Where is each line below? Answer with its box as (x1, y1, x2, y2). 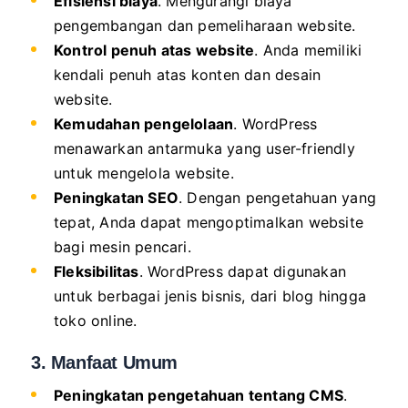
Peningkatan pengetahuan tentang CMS (54, 385, 343, 404)
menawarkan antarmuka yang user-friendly (54, 138, 355, 158)
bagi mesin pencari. (54, 237, 191, 256)
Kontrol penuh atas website (54, 40, 255, 59)
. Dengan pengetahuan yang (178, 188, 376, 207)
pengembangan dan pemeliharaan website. (54, 15, 356, 35)
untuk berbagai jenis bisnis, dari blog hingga (54, 286, 367, 305)
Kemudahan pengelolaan (54, 114, 234, 133)
